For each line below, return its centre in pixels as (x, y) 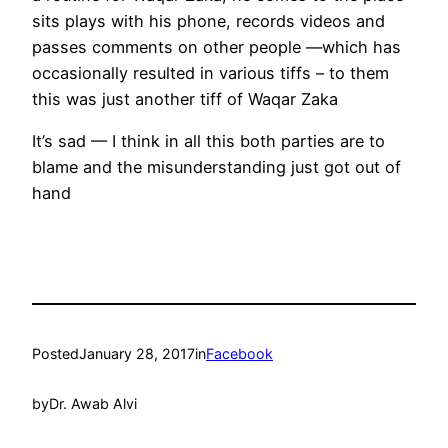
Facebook (239, 353)
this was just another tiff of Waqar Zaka (185, 99)
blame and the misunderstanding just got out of (216, 167)
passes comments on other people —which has (216, 47)
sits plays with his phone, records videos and (208, 21)
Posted (55, 353)
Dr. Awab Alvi (93, 404)
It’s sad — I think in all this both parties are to (208, 141)
